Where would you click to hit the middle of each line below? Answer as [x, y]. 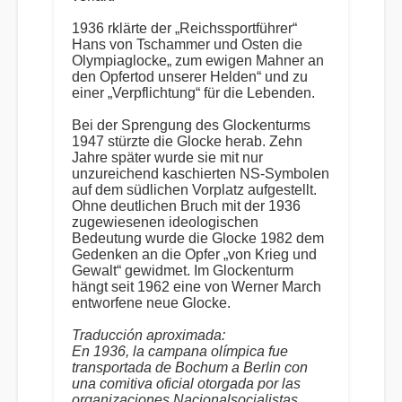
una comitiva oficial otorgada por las [186, 384]
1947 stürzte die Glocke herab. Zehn [187, 141]
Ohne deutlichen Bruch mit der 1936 [186, 206]
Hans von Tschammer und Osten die [187, 44]
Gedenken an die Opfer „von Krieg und [194, 254]
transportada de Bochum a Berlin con [190, 367]
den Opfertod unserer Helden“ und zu [190, 77]
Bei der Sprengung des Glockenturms [191, 125]
